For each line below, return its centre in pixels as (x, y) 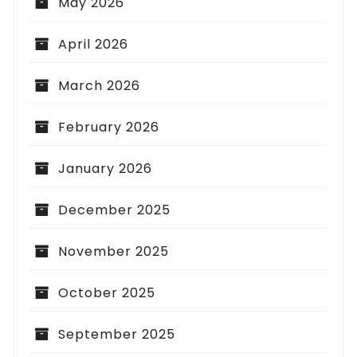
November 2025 (114, 252)
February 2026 (109, 127)
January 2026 (106, 169)
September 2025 (117, 335)
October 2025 (107, 293)
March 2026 (100, 86)
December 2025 (115, 210)
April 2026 (94, 45)
